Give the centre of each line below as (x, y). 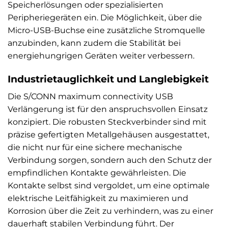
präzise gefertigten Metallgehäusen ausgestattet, (108, 134)
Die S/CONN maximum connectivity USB (90, 96)
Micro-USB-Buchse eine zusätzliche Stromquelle (106, 31)
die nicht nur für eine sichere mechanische (95, 147)
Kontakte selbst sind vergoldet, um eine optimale (109, 185)
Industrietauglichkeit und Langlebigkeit (108, 79)
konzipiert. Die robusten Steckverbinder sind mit (107, 122)
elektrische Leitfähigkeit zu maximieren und (98, 198)
